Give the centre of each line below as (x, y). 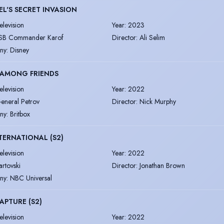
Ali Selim (152, 37)
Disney (19, 50)
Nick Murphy (158, 101)
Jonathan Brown (162, 165)
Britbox (20, 114)
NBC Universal (31, 178)
